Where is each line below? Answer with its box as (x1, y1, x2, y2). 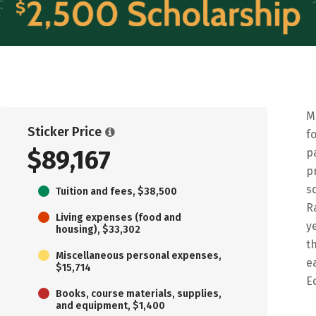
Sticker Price (28, 123, 102, 140)
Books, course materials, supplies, (56, 287, 221, 300)
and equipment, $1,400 (56, 299, 165, 312)
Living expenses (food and (56, 211, 181, 224)
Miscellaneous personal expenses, (56, 249, 221, 262)
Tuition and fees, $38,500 (56, 185, 177, 197)
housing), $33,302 (56, 223, 140, 236)
